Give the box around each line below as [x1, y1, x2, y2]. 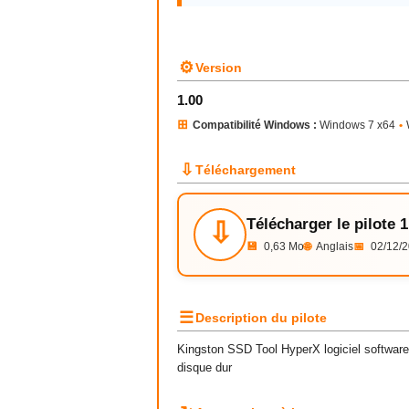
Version [195, 60, 242, 75]
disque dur [177, 361, 232, 374]
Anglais [314, 240, 353, 253]
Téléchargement [195, 163, 296, 177]
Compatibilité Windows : [193, 119, 317, 131]
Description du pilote [195, 310, 327, 325]
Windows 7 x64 [317, 119, 395, 131]
